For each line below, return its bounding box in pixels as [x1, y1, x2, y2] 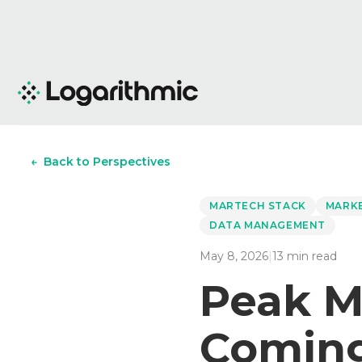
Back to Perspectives [44, 154, 170, 169]
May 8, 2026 [200, 249, 268, 263]
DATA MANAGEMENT [209, 219, 326, 231]
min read [284, 249, 337, 263]
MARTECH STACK [209, 200, 306, 212]
